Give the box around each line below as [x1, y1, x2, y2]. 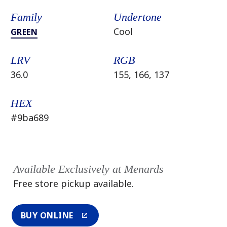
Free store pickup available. [13, 177, 134, 190]
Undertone [113, 11, 162, 23]
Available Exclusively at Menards [13, 163, 164, 175]
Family [10, 11, 42, 23]
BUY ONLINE [20, 210, 73, 221]
